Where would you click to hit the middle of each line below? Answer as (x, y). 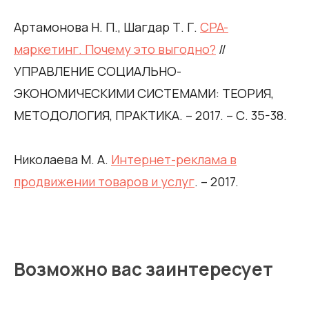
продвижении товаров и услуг (104, 181)
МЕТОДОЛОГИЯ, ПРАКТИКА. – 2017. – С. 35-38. (150, 115)
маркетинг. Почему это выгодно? (115, 49)
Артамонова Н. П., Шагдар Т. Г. (107, 27)
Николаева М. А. (62, 159)
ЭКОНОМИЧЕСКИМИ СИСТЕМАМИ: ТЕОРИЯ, (144, 93)
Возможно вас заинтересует (143, 269)
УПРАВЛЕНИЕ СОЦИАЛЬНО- (98, 71)
